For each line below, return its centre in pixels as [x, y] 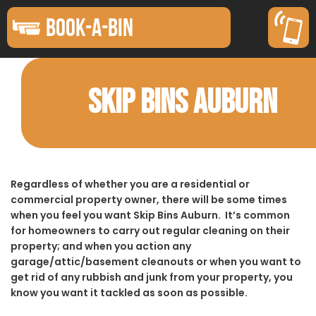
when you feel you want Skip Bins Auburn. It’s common [150, 215]
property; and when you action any [101, 246]
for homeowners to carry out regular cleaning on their [150, 230]
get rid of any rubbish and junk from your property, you [152, 277]
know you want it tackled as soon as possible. [129, 292]
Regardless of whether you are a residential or [130, 184]
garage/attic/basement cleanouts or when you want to [156, 261]
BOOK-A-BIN [90, 28]
